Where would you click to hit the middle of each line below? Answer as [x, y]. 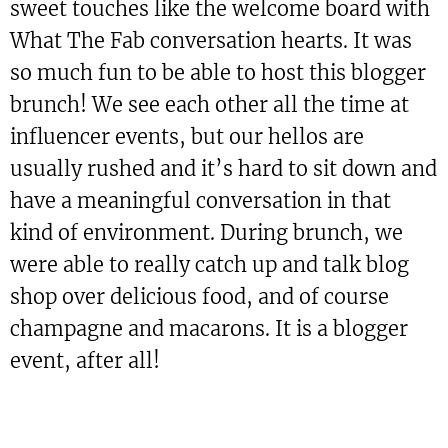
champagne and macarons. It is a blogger [209, 329]
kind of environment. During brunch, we [206, 233]
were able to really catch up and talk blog [209, 265]
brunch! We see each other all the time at [209, 105]
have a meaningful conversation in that [200, 201]
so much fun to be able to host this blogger [218, 73]
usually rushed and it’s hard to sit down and [223, 169]
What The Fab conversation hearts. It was [211, 41]
